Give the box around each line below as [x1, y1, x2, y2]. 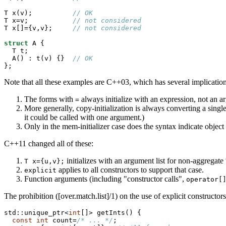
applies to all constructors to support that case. [56, 165, 204, 174]
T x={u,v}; [24, 157, 65, 165]
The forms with [24, 94, 75, 103]
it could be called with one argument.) [24, 112, 144, 122]
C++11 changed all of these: [4, 139, 93, 148]
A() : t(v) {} [4, 54, 73, 62]
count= [48, 216, 77, 224]
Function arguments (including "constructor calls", [24, 174, 186, 183]
